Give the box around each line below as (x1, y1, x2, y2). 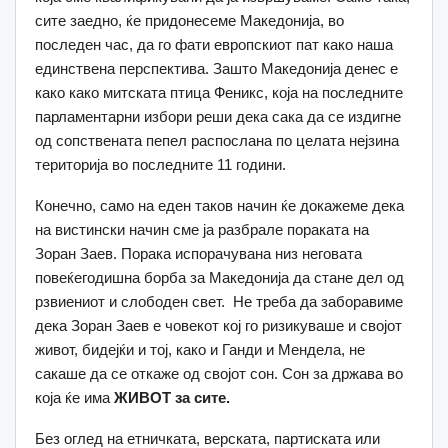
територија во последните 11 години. (35, 155, 286, 173)
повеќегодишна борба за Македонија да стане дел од (35, 268, 404, 286)
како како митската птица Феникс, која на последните (35, 83, 403, 101)
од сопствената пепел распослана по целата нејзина (35, 131, 399, 149)
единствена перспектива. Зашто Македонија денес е (35, 59, 398, 77)
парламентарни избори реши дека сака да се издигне (35, 107, 401, 125)
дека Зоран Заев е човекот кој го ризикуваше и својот (35, 316, 402, 334)
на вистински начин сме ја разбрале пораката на (35, 220, 369, 238)
